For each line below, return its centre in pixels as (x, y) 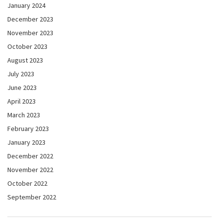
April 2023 (22, 101)
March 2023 (24, 115)
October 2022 (27, 184)
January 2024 (26, 6)
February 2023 (28, 129)
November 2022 (30, 170)
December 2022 (30, 156)
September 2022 (32, 197)
